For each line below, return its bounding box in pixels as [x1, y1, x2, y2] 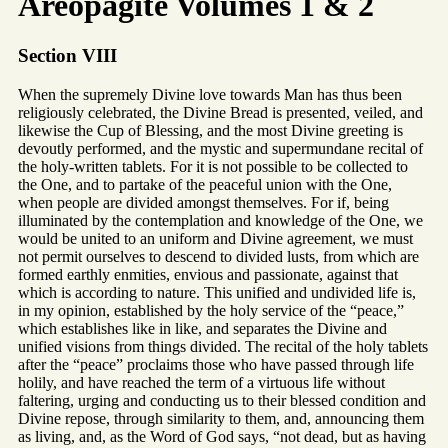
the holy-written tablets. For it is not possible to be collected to [18, 157, 408, 175]
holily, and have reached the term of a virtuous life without [18, 373, 385, 391]
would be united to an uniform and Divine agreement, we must [18, 229, 413, 247]
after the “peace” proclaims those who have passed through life [18, 355, 414, 373]
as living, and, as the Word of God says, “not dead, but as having [18, 427, 426, 445]
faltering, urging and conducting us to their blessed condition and [18, 391, 426, 409]
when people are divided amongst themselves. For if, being [18, 193, 389, 211]
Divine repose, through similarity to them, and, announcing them [18, 409, 424, 427]
